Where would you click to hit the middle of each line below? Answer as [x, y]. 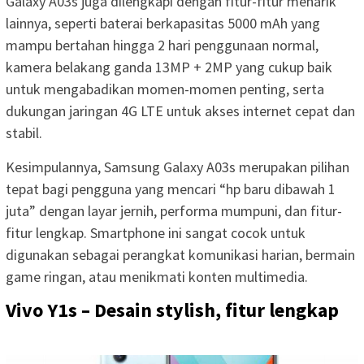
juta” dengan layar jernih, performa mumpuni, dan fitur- [174, 211]
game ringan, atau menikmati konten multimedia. [157, 277]
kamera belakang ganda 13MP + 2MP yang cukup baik [169, 67]
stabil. [24, 133]
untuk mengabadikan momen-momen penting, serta [165, 89]
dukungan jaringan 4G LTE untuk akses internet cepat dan [180, 111]
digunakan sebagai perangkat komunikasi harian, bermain [180, 255]
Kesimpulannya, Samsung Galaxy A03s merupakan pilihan [178, 167]
